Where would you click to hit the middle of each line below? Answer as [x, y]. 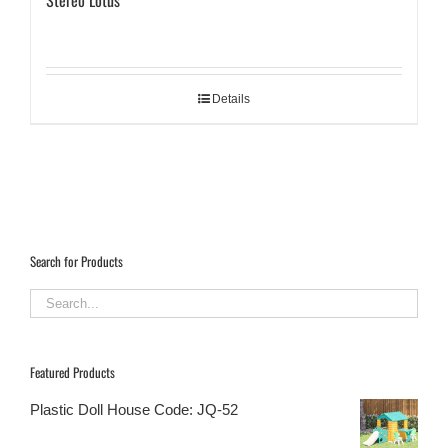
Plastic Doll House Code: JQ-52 [134, 409]
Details [231, 99]
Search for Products [76, 261]
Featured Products [72, 371]
